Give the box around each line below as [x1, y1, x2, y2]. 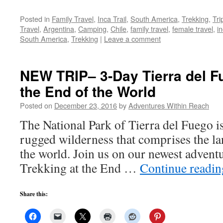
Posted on [20, 100, 52, 111]
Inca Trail [98, 13, 126, 24]
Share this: [20, 190, 48, 198]
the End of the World [20, 81, 156, 102]
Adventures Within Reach [128, 100, 209, 111]
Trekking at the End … [20, 159, 140, 176]
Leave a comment [104, 33, 161, 44]
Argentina [43, 23, 74, 34]
